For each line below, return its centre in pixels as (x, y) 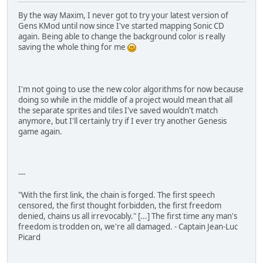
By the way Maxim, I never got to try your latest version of (123, 16)
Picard (29, 237)
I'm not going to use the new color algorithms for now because (131, 90)
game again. (40, 132)
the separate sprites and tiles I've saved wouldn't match (118, 111)
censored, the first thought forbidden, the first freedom (120, 206)
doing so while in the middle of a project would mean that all (125, 100)
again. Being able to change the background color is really (122, 37)
